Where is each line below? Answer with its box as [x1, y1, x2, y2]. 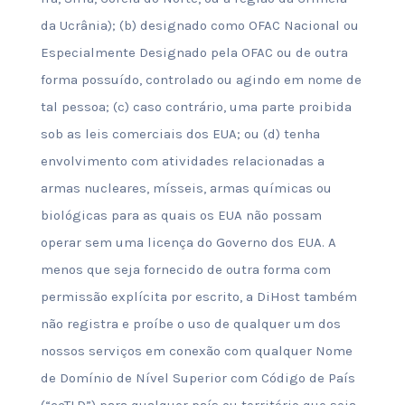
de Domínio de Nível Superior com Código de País [40, 370, 355, 386]
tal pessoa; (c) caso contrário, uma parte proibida [40, 99, 352, 115]
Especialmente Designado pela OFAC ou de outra [40, 44, 348, 61]
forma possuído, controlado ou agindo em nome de [40, 71, 362, 88]
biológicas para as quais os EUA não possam [40, 207, 322, 223]
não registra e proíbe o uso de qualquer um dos [40, 316, 341, 332]
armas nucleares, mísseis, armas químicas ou [40, 180, 332, 196]
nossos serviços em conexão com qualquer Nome [40, 343, 353, 359]
